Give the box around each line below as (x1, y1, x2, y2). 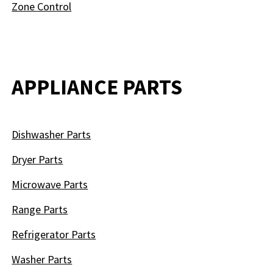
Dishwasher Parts (12, 127, 91, 141)
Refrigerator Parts (12, 227, 96, 241)
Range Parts (12, 202, 68, 216)
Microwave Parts (12, 177, 88, 191)
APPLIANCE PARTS (12, 74, 183, 101)
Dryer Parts (12, 152, 63, 166)
